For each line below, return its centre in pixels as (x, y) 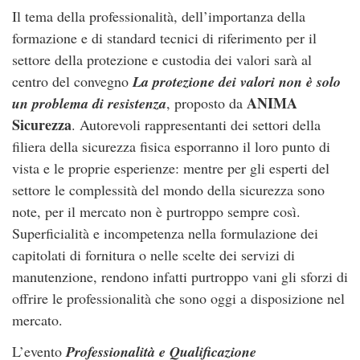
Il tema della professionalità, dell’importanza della (159, 16)
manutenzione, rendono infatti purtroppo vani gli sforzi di (180, 276)
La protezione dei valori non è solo (237, 82)
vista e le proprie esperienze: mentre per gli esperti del (171, 168)
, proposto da (207, 103)
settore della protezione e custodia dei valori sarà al (162, 59)
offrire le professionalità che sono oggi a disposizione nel (178, 298)
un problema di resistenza (89, 103)
